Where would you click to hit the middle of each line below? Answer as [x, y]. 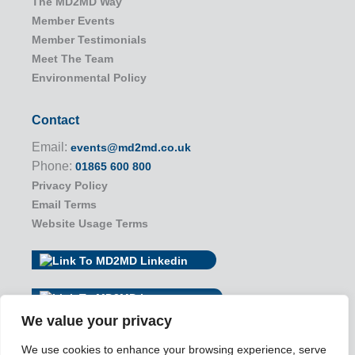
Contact [55, 120]
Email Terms [64, 205]
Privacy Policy [70, 186]
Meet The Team [73, 59]
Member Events [73, 21]
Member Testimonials [89, 40]
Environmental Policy [89, 78]
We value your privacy [97, 321]
